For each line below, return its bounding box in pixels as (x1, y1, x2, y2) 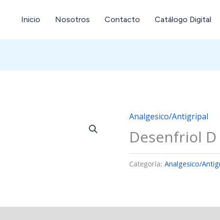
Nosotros (55, 15, 90, 24)
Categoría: (129, 159, 165, 168)
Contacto (105, 15, 140, 24)
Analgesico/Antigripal (129, 111, 209, 122)
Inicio (21, 15, 40, 24)
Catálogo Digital (155, 15, 211, 24)
